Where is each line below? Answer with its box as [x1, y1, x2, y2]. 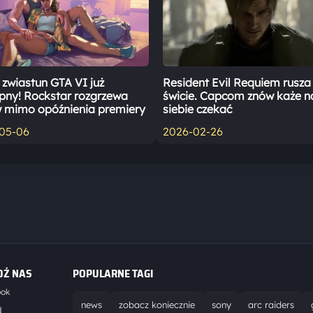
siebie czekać [163, 102, 233, 117]
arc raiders [248, 299, 294, 311]
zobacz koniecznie [119, 299, 195, 311]
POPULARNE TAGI [73, 265, 154, 283]
